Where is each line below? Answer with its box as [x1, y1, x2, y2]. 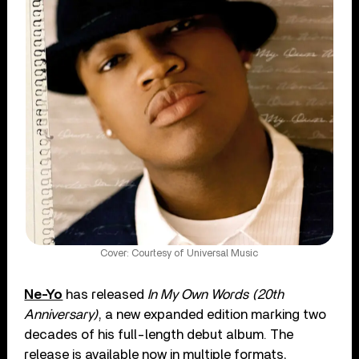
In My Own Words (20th [147, 288, 284, 302]
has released [63, 288, 148, 302]
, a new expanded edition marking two [99, 308, 327, 322]
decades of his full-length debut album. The [24, 328, 294, 342]
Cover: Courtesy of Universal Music [100, 248, 259, 260]
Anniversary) [24, 308, 99, 322]
